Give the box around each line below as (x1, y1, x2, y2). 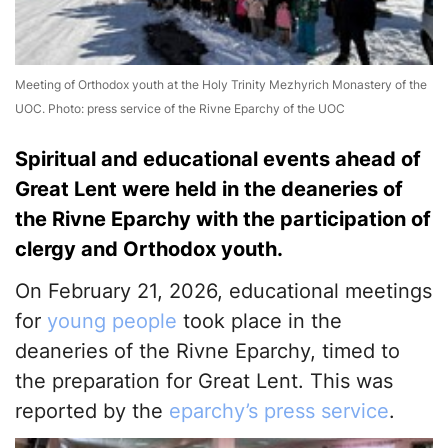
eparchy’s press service (169, 399, 389, 424)
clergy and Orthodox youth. (15, 237, 283, 262)
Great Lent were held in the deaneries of (15, 177, 403, 202)
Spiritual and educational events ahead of (15, 147, 421, 172)
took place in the (177, 309, 342, 334)
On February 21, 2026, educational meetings (15, 279, 432, 304)
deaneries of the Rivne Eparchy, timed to (15, 339, 400, 364)
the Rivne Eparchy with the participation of (15, 207, 431, 232)
